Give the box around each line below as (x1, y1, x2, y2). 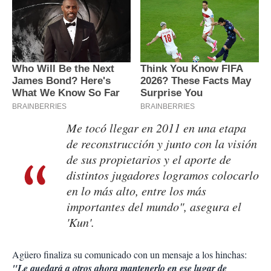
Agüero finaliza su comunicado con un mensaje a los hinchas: (12, 248, 247, 261)
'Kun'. (67, 214, 94, 230)
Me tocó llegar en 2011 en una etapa (67, 120, 246, 136)
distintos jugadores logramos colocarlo (67, 167, 259, 183)
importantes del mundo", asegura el (67, 198, 241, 215)
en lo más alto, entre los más (67, 183, 206, 199)
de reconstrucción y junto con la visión (67, 135, 257, 152)
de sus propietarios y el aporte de (67, 151, 231, 168)
